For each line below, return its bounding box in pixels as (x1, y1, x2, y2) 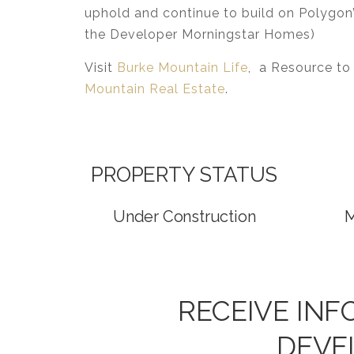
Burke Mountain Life (117, 59, 248, 75)
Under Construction (113, 206, 256, 226)
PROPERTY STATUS (91, 162, 278, 186)
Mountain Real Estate (85, 81, 225, 96)
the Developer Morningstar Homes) (85, 26, 315, 42)
